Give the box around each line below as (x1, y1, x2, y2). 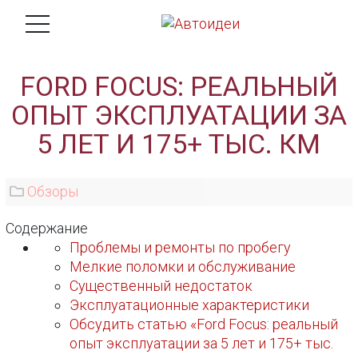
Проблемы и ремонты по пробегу (70, 239, 292, 256)
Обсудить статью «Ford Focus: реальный (70, 316, 339, 332)
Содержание (6, 220, 89, 237)
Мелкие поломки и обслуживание (70, 258, 296, 275)
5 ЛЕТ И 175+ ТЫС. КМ (37, 128, 321, 160)
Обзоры (27, 183, 79, 200)
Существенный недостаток (70, 277, 253, 294)
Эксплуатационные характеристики (70, 296, 310, 313)
